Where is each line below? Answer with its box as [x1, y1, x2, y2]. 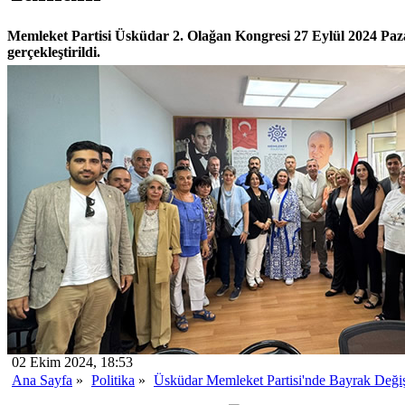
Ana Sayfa [12, 372, 72, 388]
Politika [91, 372, 135, 388]
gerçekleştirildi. [7, 43, 100, 60]
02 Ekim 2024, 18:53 [12, 353, 133, 370]
